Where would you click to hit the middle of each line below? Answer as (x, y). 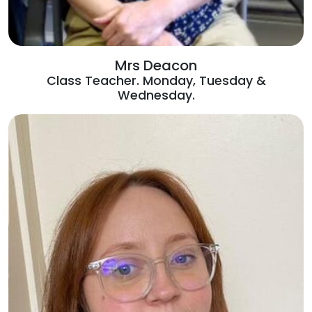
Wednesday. (156, 96)
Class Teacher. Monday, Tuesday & (156, 81)
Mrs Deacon (156, 66)
